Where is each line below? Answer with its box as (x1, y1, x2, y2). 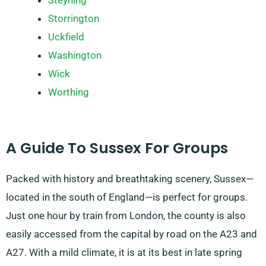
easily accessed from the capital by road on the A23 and (6, 227, 257, 240)
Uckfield (48, 31, 84, 43)
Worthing (48, 86, 89, 99)
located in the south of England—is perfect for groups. (6, 191, 248, 203)
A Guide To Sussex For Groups (6, 137, 228, 159)
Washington (48, 49, 102, 62)
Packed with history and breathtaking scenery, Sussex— (6, 172, 254, 185)
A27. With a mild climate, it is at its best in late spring (6, 246, 242, 258)
